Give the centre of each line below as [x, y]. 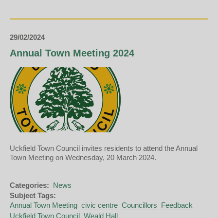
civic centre [100, 205]
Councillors [139, 205]
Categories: [29, 185]
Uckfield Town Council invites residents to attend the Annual [104, 148]
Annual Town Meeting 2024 [72, 53]
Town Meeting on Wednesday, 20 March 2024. [83, 158]
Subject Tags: [33, 196]
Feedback [177, 205]
